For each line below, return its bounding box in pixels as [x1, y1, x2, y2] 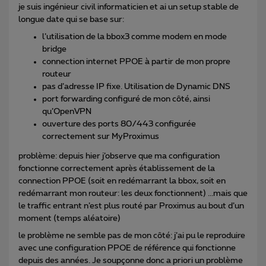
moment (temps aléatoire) [18, 214, 121, 223]
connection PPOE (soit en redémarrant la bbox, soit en [18, 176, 226, 185]
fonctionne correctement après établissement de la [18, 164, 215, 173]
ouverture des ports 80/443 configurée [42, 119, 196, 128]
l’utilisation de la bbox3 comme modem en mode [42, 32, 227, 41]
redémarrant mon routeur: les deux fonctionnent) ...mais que [18, 189, 248, 198]
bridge [42, 45, 66, 53]
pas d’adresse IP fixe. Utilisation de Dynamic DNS [42, 82, 230, 91]
